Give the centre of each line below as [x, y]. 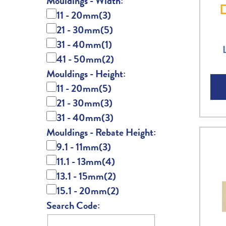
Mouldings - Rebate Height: [101, 132]
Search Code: [73, 206]
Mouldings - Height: [86, 74]
